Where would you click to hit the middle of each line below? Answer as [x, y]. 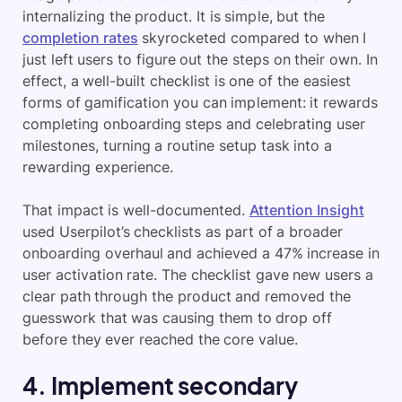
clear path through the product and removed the [187, 296]
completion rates [80, 38]
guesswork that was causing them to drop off [177, 318]
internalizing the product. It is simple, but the [174, 16]
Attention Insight [306, 210]
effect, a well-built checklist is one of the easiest [187, 81]
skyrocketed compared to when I [252, 38]
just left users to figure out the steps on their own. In [200, 59]
